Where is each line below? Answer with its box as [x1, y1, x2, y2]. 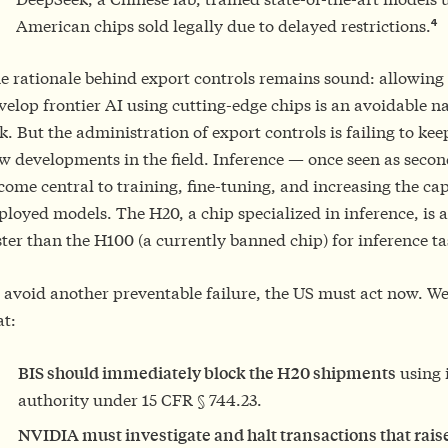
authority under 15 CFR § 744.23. [18, 388, 262, 410]
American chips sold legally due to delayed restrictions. [16, 14, 431, 36]
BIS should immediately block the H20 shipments [18, 361, 396, 383]
